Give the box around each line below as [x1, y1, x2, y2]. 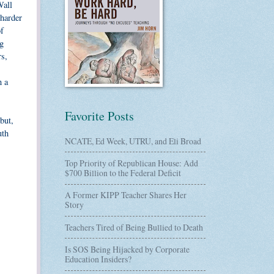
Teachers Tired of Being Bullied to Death [65, 221, 203, 233]
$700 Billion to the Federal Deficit [65, 166, 181, 179]
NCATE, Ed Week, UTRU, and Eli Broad [65, 135, 201, 147]
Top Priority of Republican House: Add [65, 157, 198, 169]
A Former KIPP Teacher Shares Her [65, 189, 187, 201]
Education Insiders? [65, 253, 131, 265]
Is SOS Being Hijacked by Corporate [65, 243, 190, 255]
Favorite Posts [65, 108, 134, 124]
